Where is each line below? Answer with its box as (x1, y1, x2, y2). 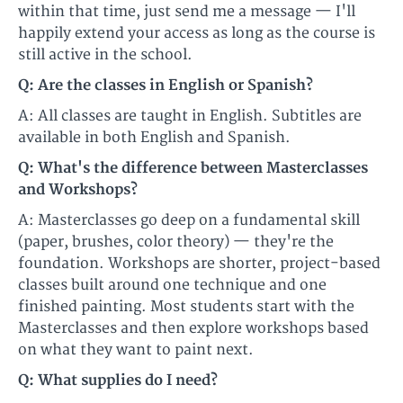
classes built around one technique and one (18, 276, 327, 295)
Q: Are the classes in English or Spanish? (18, 76, 313, 95)
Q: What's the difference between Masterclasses (18, 159, 368, 178)
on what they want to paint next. (18, 341, 254, 360)
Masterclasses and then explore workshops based (18, 319, 369, 338)
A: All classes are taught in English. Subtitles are (18, 107, 362, 126)
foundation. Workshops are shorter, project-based (18, 255, 381, 273)
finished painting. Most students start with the (18, 298, 354, 317)
